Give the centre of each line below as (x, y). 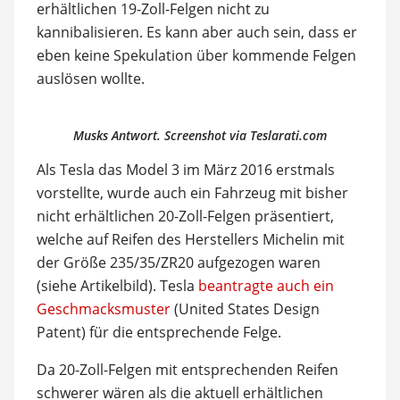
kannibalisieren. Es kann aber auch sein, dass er (196, 32)
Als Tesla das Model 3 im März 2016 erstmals (185, 169)
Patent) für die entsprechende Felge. (158, 332)
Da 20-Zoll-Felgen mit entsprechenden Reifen (187, 369)
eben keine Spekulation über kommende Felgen (196, 55)
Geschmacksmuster (103, 308)
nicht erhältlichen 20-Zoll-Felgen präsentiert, (185, 216)
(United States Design (245, 308)
